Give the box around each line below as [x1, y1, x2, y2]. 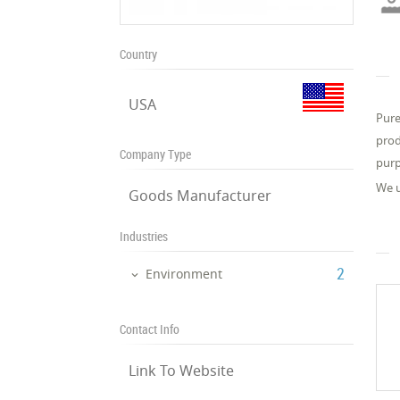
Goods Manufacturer [129, 186, 272, 205]
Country [120, 46, 158, 62]
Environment [146, 265, 223, 282]
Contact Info [120, 320, 180, 337]
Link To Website [129, 360, 235, 380]
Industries [120, 228, 169, 245]
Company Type [120, 146, 192, 162]
